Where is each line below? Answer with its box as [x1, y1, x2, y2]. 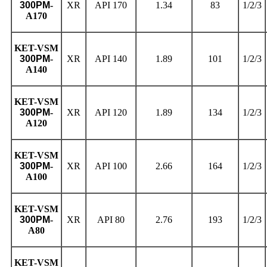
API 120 [95, 107, 127, 117]
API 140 [95, 53, 127, 64]
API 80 [97, 214, 125, 225]
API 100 [95, 160, 127, 171]
